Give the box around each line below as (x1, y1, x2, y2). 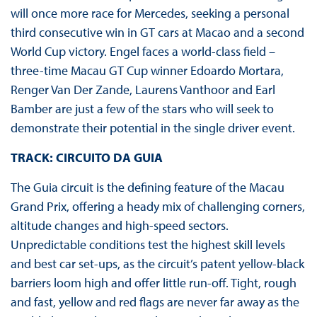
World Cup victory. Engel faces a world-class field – (10, 43, 275, 60)
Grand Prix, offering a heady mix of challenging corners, (10, 198, 305, 215)
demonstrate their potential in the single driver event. (10, 120, 295, 137)
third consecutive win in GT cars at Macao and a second (10, 24, 304, 41)
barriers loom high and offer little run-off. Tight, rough (10, 275, 296, 292)
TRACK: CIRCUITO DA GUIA (10, 149, 163, 166)
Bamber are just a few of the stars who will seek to (10, 100, 274, 117)
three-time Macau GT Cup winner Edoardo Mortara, (10, 62, 284, 79)
